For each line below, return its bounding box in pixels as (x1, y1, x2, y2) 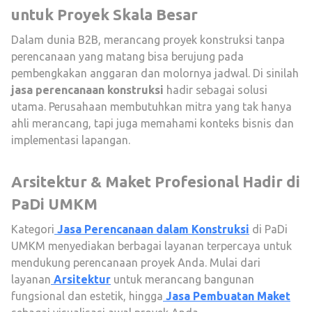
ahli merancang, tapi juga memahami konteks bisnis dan (11, 117, 294, 130)
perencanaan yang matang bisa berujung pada (11, 50, 244, 63)
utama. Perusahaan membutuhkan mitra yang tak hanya (11, 100, 292, 113)
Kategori (11, 223, 54, 235)
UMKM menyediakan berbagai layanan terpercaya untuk (11, 240, 292, 252)
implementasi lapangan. (11, 134, 130, 146)
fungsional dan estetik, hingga (11, 290, 163, 302)
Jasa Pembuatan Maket (166, 290, 290, 302)
